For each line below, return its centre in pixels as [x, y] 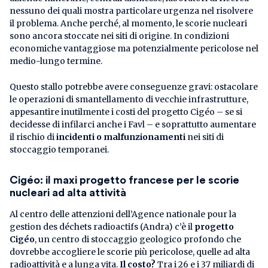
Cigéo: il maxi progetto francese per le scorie [124, 180]
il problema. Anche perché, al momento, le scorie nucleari [128, 23]
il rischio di [33, 137]
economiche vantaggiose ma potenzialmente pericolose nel [134, 48]
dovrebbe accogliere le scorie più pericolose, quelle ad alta [130, 252]
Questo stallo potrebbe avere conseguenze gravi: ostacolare [134, 86]
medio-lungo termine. [56, 61]
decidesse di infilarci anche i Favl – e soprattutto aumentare [133, 124]
